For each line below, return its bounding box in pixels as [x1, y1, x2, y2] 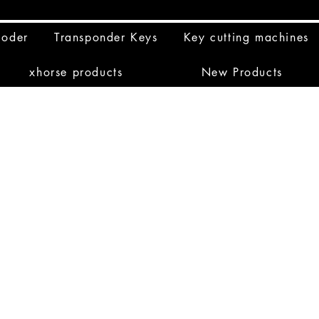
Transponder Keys [54, 30, 158, 46]
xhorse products [29, 65, 123, 80]
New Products [201, 65, 283, 80]
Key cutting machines [183, 30, 309, 46]
